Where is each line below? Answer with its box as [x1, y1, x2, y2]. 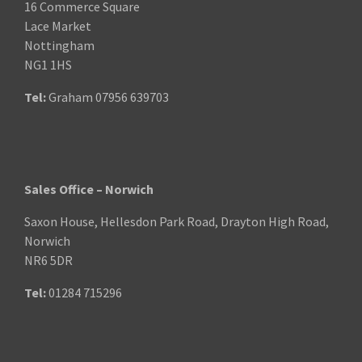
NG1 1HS [24, 56, 72, 73]
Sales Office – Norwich [24, 180, 154, 197]
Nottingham [24, 36, 95, 53]
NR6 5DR [24, 251, 73, 268]
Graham [46, 88, 95, 105]
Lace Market [24, 17, 91, 34]
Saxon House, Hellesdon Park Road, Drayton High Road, [24, 213, 329, 229]
